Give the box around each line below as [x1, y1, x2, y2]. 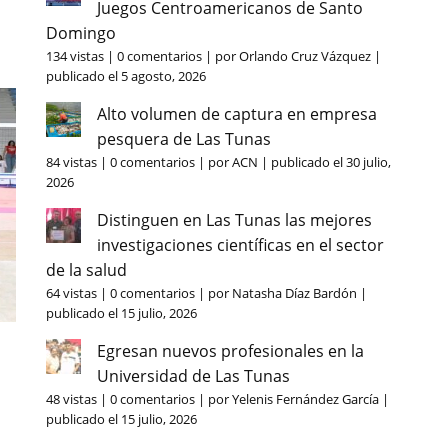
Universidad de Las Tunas [96, 365, 290, 387]
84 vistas [45, 153, 97, 171]
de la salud [45, 259, 127, 281]
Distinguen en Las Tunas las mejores [96, 209, 372, 231]
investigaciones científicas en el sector [96, 234, 384, 256]
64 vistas [45, 284, 97, 302]
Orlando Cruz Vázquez [238, 47, 371, 65]
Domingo [45, 22, 116, 44]
